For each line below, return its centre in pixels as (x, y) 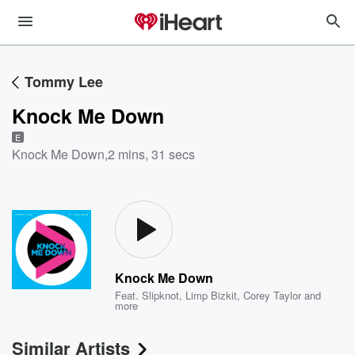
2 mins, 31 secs (151, 154)
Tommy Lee (64, 82)
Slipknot (161, 295)
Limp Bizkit (212, 295)
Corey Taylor (273, 295)
